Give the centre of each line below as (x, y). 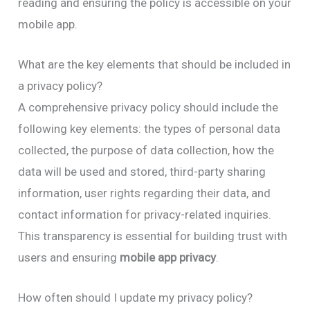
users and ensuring (69, 257)
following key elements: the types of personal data (149, 128)
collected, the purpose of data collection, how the (146, 150)
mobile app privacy (168, 257)
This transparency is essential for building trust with (153, 236)
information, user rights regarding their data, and (145, 193)
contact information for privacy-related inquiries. (145, 214)
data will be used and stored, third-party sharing (142, 171)
